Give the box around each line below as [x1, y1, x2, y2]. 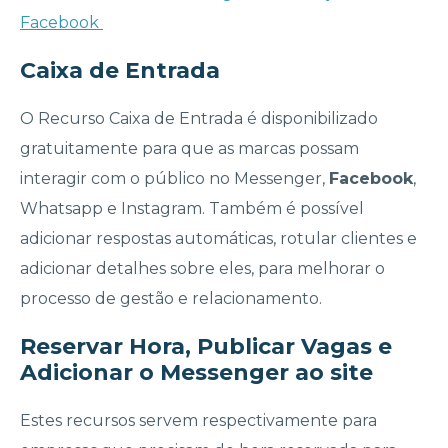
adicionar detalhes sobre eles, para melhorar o [20, 259, 385, 279]
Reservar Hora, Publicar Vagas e [20, 333, 392, 361]
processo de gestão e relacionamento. [20, 289, 322, 309]
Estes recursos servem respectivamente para [20, 411, 377, 431]
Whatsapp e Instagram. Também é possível [20, 199, 364, 219]
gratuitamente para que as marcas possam [20, 139, 359, 159]
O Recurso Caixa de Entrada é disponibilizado [20, 109, 378, 129]
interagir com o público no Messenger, [20, 169, 329, 189]
